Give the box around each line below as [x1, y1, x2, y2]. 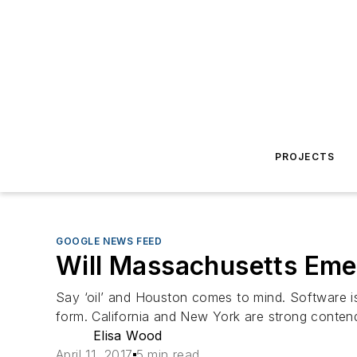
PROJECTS [274, 151, 335, 163]
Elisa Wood [92, 328, 163, 343]
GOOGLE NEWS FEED [56, 235, 163, 247]
